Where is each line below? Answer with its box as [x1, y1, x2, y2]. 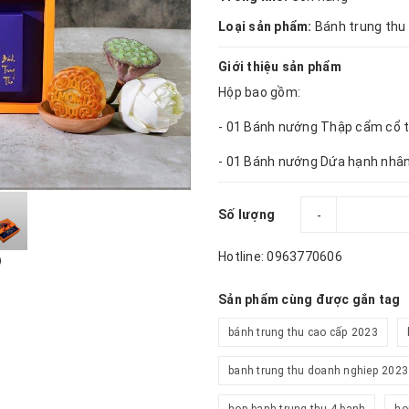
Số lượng [218, 207, 275, 222]
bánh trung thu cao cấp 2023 [228, 326, 378, 339]
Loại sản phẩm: [218, 19, 315, 34]
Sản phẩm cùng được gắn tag [218, 292, 401, 307]
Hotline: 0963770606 [218, 249, 342, 264]
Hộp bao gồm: [218, 85, 300, 100]
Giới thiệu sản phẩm [218, 59, 341, 74]
